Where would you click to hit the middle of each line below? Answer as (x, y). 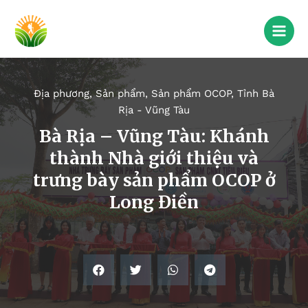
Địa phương (62, 94)
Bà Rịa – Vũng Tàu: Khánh (154, 136)
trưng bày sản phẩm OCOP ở (154, 180)
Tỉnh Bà (256, 94)
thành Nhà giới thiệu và (154, 158)
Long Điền (154, 202)
